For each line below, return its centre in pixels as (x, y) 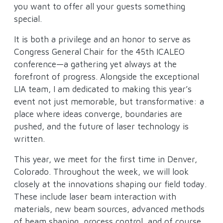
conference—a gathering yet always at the (95, 64)
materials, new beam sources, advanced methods (109, 209)
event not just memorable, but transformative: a (109, 101)
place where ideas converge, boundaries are (98, 113)
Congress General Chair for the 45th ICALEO (99, 51)
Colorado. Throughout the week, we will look (101, 171)
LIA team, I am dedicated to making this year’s (103, 89)
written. (29, 138)
